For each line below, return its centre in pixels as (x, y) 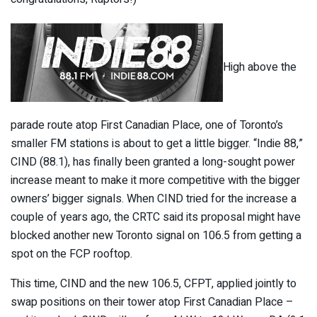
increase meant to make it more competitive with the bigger (155, 181)
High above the (260, 68)
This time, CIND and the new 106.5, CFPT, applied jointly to (154, 284)
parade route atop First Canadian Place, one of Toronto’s (147, 126)
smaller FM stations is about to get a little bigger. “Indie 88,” (157, 144)
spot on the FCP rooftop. (71, 254)
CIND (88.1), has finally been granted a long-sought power (153, 162)
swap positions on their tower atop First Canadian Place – (152, 302)
